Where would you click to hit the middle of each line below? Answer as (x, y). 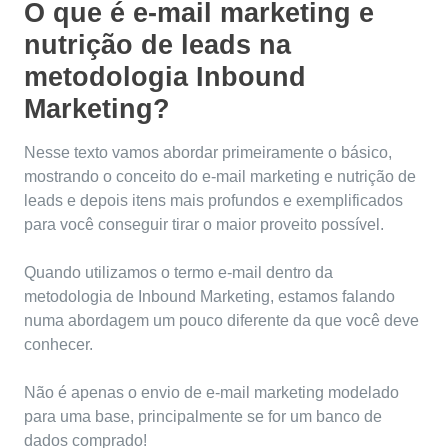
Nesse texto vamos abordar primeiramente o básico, (208, 153)
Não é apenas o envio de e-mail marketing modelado (211, 393)
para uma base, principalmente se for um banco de (203, 417)
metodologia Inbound (165, 77)
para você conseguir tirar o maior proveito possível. (204, 225)
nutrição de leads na (157, 45)
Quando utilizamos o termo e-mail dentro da (178, 273)
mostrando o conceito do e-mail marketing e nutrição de (220, 177)
